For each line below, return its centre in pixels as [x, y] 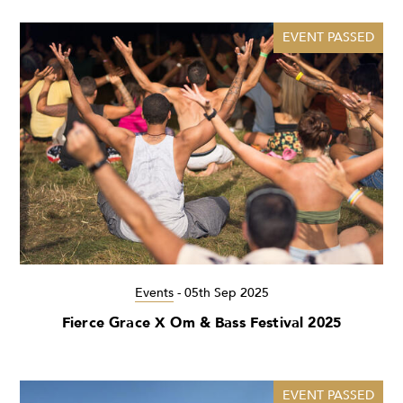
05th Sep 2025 [226, 293]
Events [154, 293]
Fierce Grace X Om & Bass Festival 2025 [201, 323]
